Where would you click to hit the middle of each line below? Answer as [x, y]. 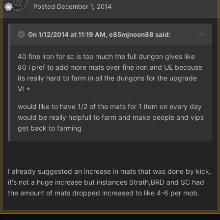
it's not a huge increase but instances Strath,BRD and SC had [106, 182]
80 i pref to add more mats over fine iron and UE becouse [110, 67]
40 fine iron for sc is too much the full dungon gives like [106, 56]
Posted [45, 6]
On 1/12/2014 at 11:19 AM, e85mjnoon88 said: [99, 34]
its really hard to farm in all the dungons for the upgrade [107, 78]
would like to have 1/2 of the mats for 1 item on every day [110, 106]
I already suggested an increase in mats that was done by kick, [110, 171]
